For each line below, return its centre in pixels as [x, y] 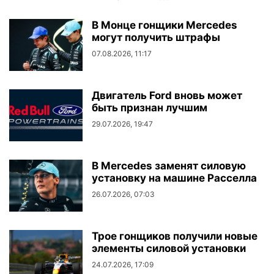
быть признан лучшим [150, 108]
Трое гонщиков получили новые [175, 236]
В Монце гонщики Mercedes [165, 25]
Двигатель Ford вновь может [167, 96]
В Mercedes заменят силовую [169, 166]
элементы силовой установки [169, 249]
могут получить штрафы [156, 38]
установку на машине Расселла [174, 178]
